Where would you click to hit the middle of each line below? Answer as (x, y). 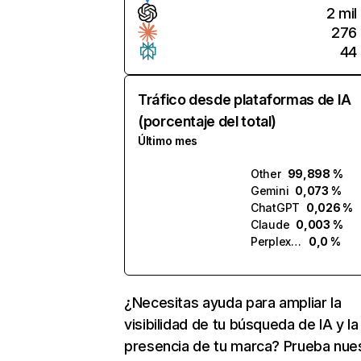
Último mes (168, 141)
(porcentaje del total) (207, 121)
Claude (270, 224)
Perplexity (297, 241)
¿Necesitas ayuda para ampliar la (233, 303)
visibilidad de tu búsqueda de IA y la (241, 324)
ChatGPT (276, 207)
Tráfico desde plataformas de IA (245, 100)
